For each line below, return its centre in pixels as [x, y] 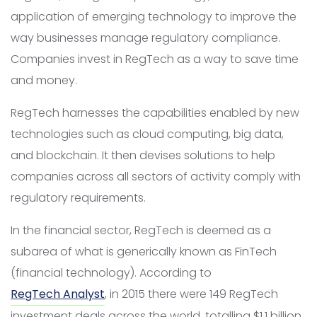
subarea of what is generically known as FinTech [144, 252]
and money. [44, 81]
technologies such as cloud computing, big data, [147, 134]
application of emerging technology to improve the [154, 17]
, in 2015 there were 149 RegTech [191, 294]
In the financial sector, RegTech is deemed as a [141, 231]
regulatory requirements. [78, 198]
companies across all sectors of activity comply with [156, 177]
